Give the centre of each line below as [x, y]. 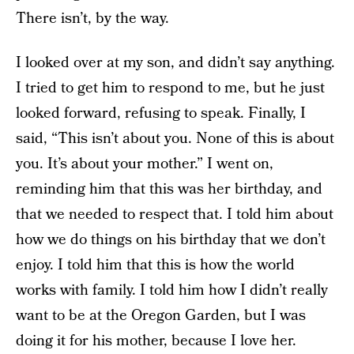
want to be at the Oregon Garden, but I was [161, 316]
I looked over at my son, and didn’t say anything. [175, 63]
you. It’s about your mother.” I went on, [145, 164]
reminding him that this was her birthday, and [169, 189]
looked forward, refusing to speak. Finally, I [161, 113]
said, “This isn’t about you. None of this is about [175, 139]
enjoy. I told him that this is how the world [155, 265]
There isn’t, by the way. [92, 19]
